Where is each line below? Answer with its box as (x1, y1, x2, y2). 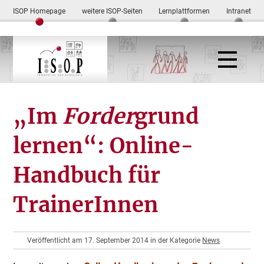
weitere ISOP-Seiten (81, 7, 143, 15)
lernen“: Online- (13, 133, 194, 159)
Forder (62, 103, 135, 130)
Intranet (226, 7, 251, 15)
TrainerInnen (13, 192, 159, 218)
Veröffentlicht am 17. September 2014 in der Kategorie (27, 236, 203, 245)
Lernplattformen (159, 7, 210, 15)
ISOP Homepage (13, 7, 66, 15)
